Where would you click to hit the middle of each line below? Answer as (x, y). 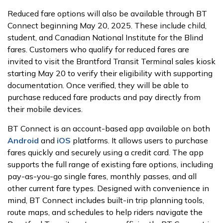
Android (23, 140)
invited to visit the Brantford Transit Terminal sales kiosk (111, 61)
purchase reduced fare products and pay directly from (104, 97)
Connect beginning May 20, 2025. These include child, (107, 25)
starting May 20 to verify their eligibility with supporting (110, 73)
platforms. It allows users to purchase (140, 140)
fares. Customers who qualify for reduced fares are (98, 49)
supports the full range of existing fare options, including (110, 164)
